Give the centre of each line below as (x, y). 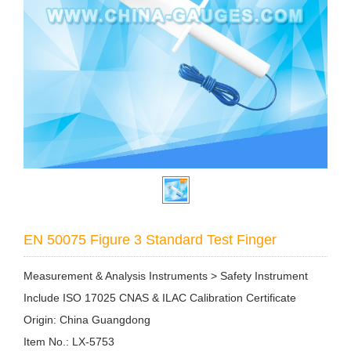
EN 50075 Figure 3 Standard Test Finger (150, 240)
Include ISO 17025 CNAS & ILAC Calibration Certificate (160, 298)
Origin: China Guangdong (87, 320)
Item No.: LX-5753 (69, 342)
